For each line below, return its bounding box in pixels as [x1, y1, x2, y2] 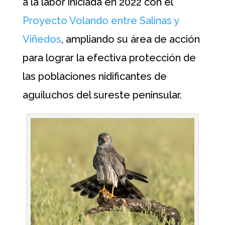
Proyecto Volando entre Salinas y [22, 15, 179, 27]
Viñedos [22, 33, 61, 45]
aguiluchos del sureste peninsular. [22, 89, 182, 101]
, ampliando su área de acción [61, 33, 200, 45]
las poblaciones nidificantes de [22, 70, 167, 82]
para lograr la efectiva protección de [22, 52, 196, 64]
